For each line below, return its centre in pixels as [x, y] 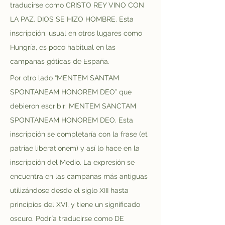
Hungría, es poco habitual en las [64, 47]
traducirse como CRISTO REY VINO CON [78, 5]
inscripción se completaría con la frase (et [80, 134]
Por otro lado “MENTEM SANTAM [66, 78]
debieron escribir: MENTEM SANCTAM [74, 106]
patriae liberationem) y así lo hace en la [76, 148]
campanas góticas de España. [60, 61]
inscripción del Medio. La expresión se [73, 162]
